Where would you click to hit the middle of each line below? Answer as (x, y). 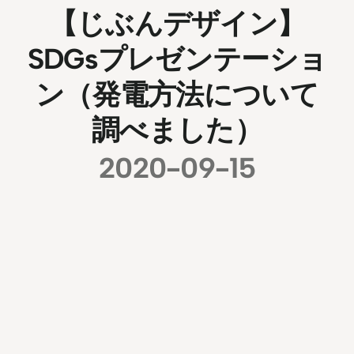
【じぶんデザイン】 (177, 23)
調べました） (177, 130)
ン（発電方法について (177, 94)
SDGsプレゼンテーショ (177, 58)
